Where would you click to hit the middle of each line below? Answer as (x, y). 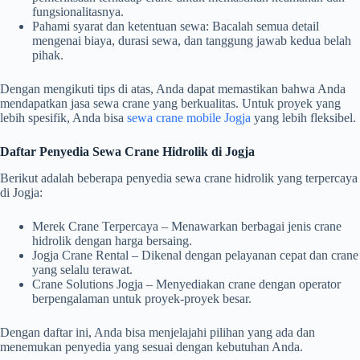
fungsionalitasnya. (78, 12)
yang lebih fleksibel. (303, 118)
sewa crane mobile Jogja (189, 118)
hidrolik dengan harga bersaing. (112, 241)
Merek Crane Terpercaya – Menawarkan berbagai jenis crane (187, 227)
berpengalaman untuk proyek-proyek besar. (142, 299)
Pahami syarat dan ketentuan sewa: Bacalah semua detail (176, 27)
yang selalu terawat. (82, 270)
